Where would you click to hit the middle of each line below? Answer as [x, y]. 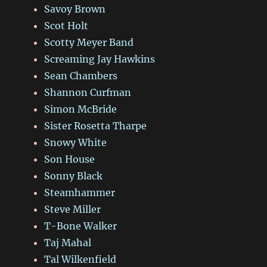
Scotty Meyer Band [89, 43]
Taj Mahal [68, 243]
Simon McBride [81, 109]
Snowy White [76, 143]
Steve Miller [73, 209]
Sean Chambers [81, 76]
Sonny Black [74, 176]
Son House [70, 159]
